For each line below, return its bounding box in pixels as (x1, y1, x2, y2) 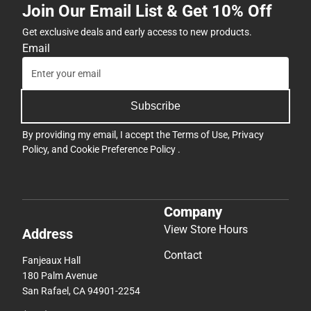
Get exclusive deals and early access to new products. (22, 26, 252, 37)
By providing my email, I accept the (22, 128, 172, 140)
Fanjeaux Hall (22, 255, 81, 267)
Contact (164, 249, 202, 262)
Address (22, 226, 73, 243)
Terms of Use (172, 128, 228, 140)
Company (164, 203, 222, 221)
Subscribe (131, 99, 180, 112)
